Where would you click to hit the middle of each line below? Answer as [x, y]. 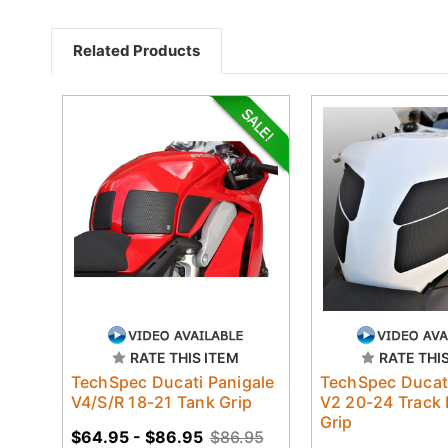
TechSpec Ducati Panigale [172, 381]
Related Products [136, 50]
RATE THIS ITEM [184, 357]
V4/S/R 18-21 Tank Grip [161, 401]
